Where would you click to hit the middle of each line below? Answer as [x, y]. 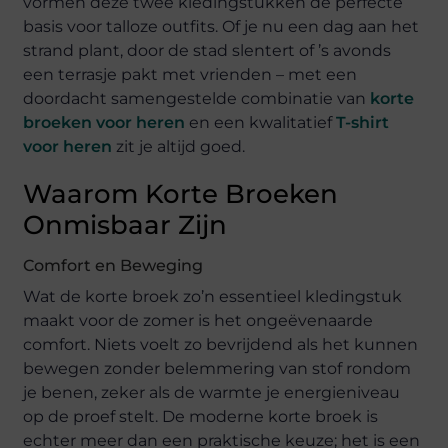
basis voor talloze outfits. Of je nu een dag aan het [221, 26]
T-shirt [361, 122]
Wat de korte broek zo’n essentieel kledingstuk [213, 296]
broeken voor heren [104, 122]
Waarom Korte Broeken [181, 193]
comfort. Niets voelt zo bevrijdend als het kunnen [221, 344]
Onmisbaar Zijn [125, 224]
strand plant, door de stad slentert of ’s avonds [207, 50]
